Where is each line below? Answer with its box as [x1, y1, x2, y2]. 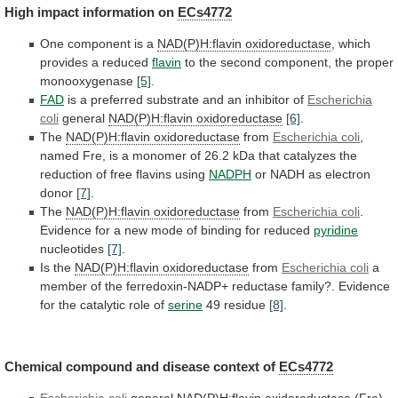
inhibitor [245, 92, 290, 107]
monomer [132, 148, 187, 163]
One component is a [40, 36, 157, 52]
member [40, 279, 87, 294]
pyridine [314, 223, 358, 238]
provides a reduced [40, 55, 152, 70]
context [213, 358, 259, 374]
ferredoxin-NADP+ [126, 279, 228, 294]
